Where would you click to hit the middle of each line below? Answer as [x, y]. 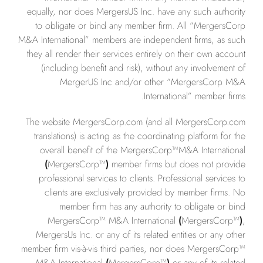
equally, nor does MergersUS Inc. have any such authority [136, 11]
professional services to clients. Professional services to [142, 178]
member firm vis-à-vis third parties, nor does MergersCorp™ [133, 249]
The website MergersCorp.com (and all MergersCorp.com [136, 122]
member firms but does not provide [177, 164]
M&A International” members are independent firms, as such [132, 40]
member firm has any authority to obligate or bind [152, 206]
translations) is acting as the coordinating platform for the [140, 136]
